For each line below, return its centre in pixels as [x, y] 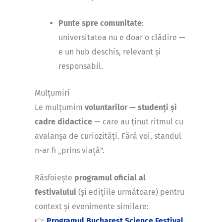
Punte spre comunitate [100, 23]
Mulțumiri [52, 93]
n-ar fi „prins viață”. [70, 151]
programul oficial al [110, 177]
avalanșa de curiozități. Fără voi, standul [108, 136]
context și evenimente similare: [92, 206]
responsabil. [81, 66]
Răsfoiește [55, 177]
